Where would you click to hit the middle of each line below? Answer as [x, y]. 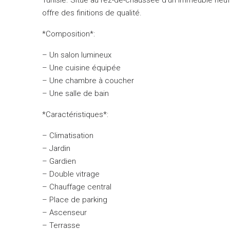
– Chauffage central [77, 187]
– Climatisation [68, 135]
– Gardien [59, 161]
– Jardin [56, 148]
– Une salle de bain [75, 93]
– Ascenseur [64, 212]
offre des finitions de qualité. [92, 13]
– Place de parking [75, 199]
